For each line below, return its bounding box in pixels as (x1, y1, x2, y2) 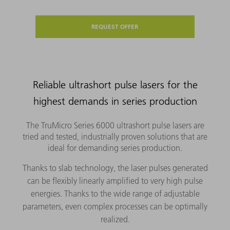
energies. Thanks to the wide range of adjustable (30, 188, 200, 199)
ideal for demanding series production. (48, 143, 182, 154)
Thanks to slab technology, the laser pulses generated (22, 163, 208, 174)
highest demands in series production (33, 95, 197, 108)
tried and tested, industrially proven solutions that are (23, 131, 207, 142)
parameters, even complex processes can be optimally (23, 201, 207, 212)
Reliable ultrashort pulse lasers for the (32, 79, 198, 91)
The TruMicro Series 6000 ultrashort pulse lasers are (26, 120, 204, 131)
